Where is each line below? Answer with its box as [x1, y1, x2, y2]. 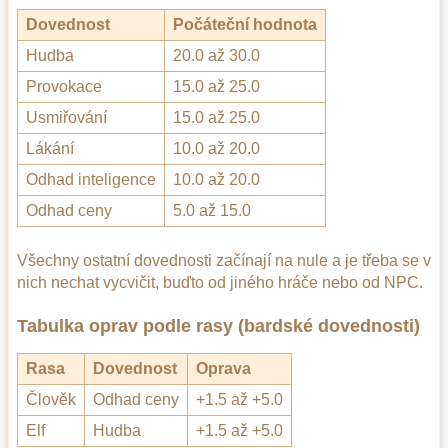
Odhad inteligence [26, 171, 156, 189]
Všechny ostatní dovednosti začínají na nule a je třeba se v [17, 251, 431, 269]
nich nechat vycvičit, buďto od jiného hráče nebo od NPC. [17, 273, 423, 291]
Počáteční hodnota [173, 16, 317, 34]
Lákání [26, 140, 74, 158]
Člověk [26, 391, 76, 409]
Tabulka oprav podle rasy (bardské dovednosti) [17, 316, 420, 337]
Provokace [26, 78, 102, 96]
